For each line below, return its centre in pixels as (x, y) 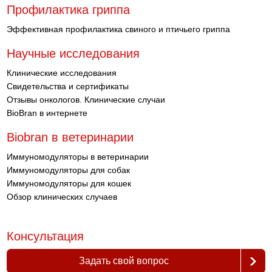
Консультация (46, 236)
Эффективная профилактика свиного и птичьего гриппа (119, 29)
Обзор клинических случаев (62, 197)
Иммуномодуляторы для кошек (69, 183)
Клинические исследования (62, 73)
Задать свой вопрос (124, 261)
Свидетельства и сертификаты (68, 86)
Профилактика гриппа (69, 10)
